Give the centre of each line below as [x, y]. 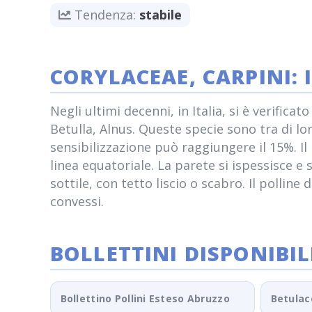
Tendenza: [105, 15]
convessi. [77, 202]
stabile [161, 15]
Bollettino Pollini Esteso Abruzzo [145, 299]
